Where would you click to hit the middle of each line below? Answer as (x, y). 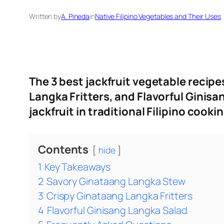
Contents (63, 150)
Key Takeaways (77, 167)
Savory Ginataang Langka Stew (116, 181)
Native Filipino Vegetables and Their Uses (158, 16)
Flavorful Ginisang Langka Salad (117, 210)
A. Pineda (75, 16)
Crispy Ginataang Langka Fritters (119, 196)
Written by (45, 16)
